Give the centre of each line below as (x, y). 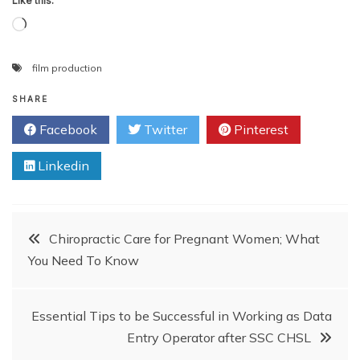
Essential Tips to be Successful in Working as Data (182, 316)
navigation (82, 285)
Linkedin (62, 166)
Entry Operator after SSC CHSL (219, 338)
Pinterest (260, 130)
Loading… (54, 26)
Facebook (67, 130)
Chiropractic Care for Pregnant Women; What (184, 239)
